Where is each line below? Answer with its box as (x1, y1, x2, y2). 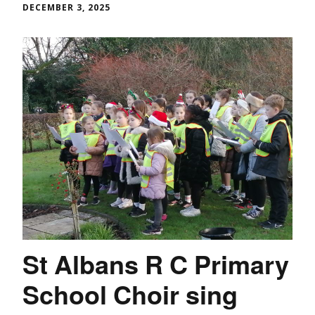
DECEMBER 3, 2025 (22, 1, 110, 14)
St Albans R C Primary (22, 245, 289, 283)
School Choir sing (22, 276, 238, 313)
